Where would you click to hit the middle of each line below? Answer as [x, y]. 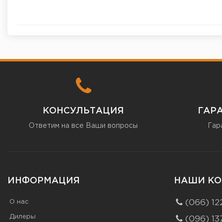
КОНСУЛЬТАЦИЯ [83, 111]
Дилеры [23, 217]
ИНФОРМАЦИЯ [44, 181]
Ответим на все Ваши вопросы [83, 126]
